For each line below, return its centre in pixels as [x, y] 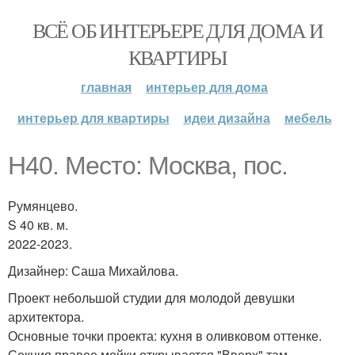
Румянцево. [43, 206]
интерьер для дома [207, 87]
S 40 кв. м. [38, 225]
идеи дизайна [227, 118]
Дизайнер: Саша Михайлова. [93, 271]
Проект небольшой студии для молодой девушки [151, 298]
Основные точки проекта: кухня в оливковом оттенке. [165, 336]
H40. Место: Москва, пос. [148, 166]
